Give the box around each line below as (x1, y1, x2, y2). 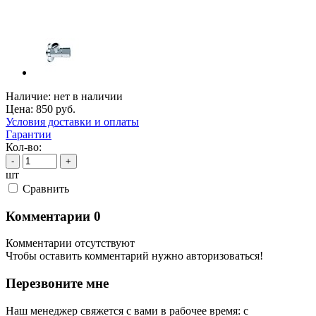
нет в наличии (54, 90, 123, 102)
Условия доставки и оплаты (6, 115, 139, 128)
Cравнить (23, 182, 69, 195)
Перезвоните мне (6, 276, 109, 291)
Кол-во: (6, 140, 42, 153)
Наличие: (6, 90, 51, 102)
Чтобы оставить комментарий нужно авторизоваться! (6, 250, 263, 262)
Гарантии (6, 128, 51, 140)
